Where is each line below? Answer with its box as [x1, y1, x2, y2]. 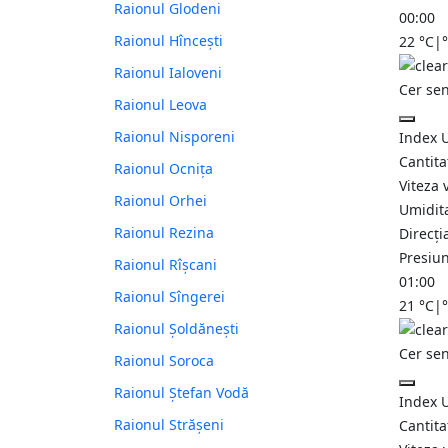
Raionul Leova [114, 95, 207, 115]
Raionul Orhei [114, 191, 207, 211]
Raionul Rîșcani [114, 255, 217, 275]
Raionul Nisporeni [114, 127, 235, 147]
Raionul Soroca [114, 351, 214, 371]
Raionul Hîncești [114, 31, 223, 51]
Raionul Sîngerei [114, 287, 225, 307]
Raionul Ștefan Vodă [114, 383, 249, 403]
